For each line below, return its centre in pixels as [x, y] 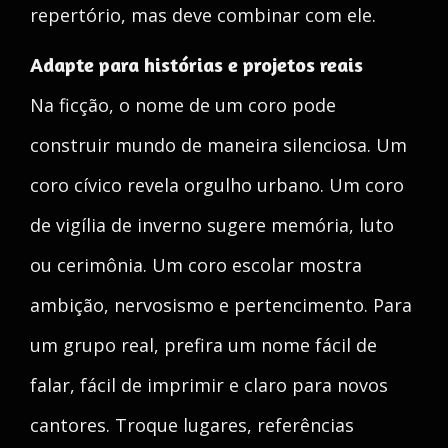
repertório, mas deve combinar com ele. [203, 15]
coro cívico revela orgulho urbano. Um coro [217, 185]
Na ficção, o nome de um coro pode [183, 105]
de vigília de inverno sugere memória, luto [212, 225]
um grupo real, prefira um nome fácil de [203, 345]
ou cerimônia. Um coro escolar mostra [196, 265]
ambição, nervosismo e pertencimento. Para [221, 305]
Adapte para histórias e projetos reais [196, 64]
